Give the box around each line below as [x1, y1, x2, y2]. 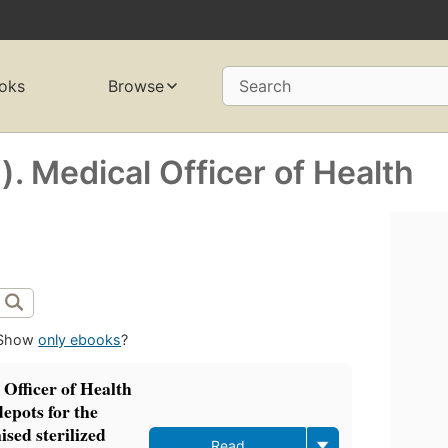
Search [238, 76, 291, 97]
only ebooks [38, 331, 122, 349]
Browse [107, 76, 164, 97]
